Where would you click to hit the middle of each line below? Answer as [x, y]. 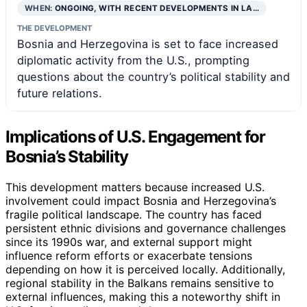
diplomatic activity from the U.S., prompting [133, 60]
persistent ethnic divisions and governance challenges [146, 228]
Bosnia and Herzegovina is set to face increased [148, 44]
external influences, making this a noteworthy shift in [143, 296]
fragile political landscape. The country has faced [134, 214]
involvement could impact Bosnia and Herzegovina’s [141, 200]
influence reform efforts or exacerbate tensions [129, 255]
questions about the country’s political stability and [153, 76]
